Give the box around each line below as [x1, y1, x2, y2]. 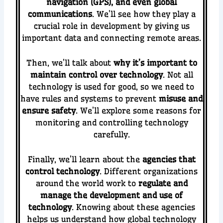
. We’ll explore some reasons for [76, 105, 201, 115]
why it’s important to [113, 57, 197, 68]
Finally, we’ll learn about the [27, 154, 142, 164]
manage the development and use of [40, 190, 183, 200]
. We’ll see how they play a [92, 9, 196, 19]
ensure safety [22, 105, 76, 115]
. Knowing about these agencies [71, 202, 195, 212]
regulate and [138, 178, 188, 188]
